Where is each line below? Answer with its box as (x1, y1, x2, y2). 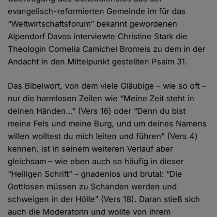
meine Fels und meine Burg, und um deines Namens (8, 119, 207, 129)
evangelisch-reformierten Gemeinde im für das (8, 6, 186, 16)
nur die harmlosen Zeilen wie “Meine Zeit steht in (8, 93, 195, 104)
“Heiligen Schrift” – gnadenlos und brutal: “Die (8, 169, 183, 179)
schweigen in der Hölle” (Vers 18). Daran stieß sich (8, 194, 201, 204)
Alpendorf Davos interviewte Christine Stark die (8, 31, 188, 42)
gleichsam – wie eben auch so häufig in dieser (8, 156, 184, 167)
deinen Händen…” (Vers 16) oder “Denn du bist (8, 106, 186, 116)
